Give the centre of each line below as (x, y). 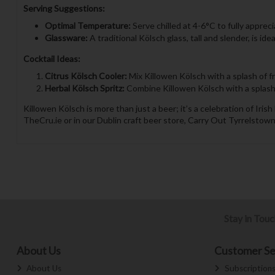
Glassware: (66, 38)
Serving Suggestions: (64, 9)
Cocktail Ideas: (52, 58)
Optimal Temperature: (87, 25)
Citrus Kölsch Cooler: (86, 76)
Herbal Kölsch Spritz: (84, 88)
